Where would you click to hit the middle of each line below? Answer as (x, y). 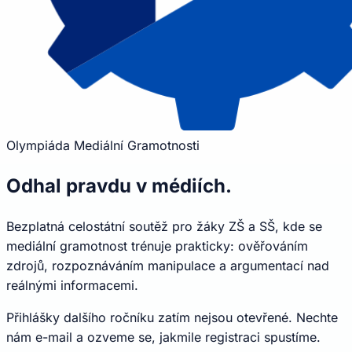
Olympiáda (38, 145)
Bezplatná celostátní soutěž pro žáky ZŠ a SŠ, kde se (164, 226)
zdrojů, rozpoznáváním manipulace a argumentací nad (168, 265)
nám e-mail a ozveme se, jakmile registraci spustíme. (163, 337)
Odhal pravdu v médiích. (119, 185)
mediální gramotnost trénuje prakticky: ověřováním (157, 246)
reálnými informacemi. (72, 285)
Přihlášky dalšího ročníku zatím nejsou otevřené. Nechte (172, 317)
